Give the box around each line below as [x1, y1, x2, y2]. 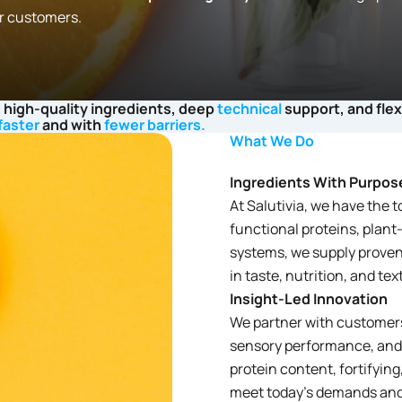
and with [39, 115, 104, 135]
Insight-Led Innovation [230, 289, 388, 309]
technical [217, 99, 282, 118]
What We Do [230, 131, 314, 151]
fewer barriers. [104, 115, 205, 135]
